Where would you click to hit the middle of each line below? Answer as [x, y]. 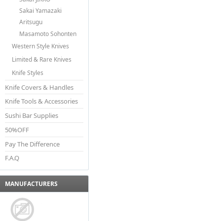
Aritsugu [31, 22]
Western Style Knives [41, 46]
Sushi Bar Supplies [32, 116]
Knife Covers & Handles [39, 87]
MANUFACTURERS [31, 184]
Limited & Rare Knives [42, 59]
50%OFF [17, 129]
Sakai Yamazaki [40, 11]
